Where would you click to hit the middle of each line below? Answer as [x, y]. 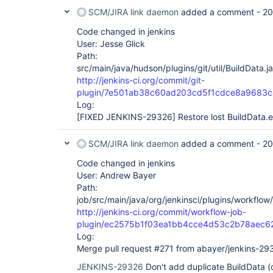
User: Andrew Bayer [116, 175]
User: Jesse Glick [111, 44]
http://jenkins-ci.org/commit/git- [141, 80]
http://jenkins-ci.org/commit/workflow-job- [161, 212]
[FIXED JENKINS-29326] [126, 117]
